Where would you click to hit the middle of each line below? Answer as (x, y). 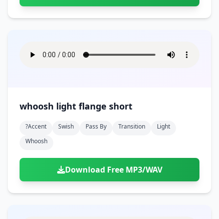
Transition (132, 126)
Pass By (96, 126)
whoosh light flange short (121, 106)
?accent (36, 126)
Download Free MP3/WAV (113, 170)
